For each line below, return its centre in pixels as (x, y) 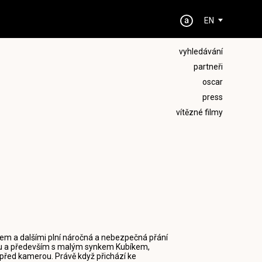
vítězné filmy (199, 112)
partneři (208, 67)
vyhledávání (201, 51)
